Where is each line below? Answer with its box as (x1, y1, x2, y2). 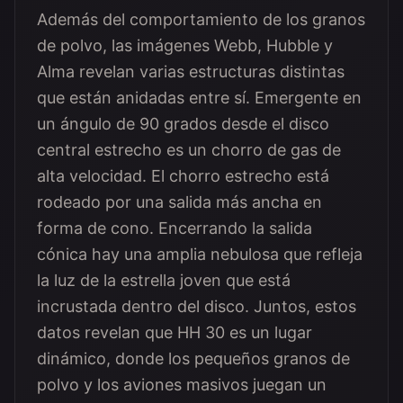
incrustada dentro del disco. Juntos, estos (37, 297, 356, 316)
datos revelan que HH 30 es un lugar (37, 323, 312, 342)
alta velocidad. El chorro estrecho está (37, 166, 329, 185)
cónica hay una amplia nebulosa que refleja (37, 245, 363, 264)
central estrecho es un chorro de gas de (37, 140, 341, 159)
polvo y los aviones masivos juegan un (37, 375, 327, 394)
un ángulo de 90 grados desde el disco (37, 114, 329, 133)
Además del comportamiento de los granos (37, 10, 365, 29)
